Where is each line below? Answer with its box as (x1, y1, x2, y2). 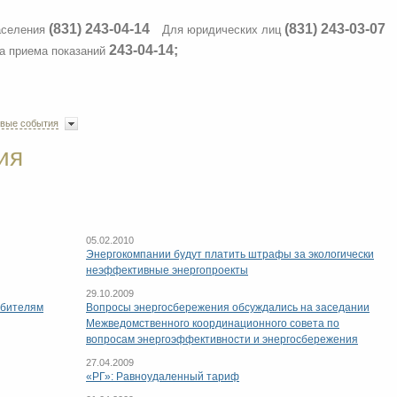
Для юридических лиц (162, 23, 284, 36)
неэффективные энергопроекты (86, 264, 248, 276)
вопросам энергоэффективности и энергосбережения (86, 333, 358, 346)
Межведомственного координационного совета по (86, 317, 339, 330)
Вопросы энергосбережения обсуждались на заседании (86, 301, 370, 314)
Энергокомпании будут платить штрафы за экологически (86, 248, 374, 261)
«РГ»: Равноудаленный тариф (86, 370, 239, 383)
